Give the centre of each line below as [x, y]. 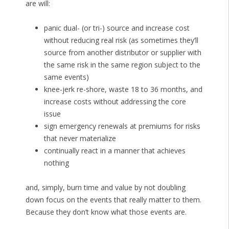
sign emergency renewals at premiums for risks [122, 126]
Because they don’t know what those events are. [106, 212]
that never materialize [80, 139]
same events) [66, 77]
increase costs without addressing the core [115, 102]
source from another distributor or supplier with [122, 53]
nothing [56, 163]
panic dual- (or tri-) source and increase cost [117, 28]
